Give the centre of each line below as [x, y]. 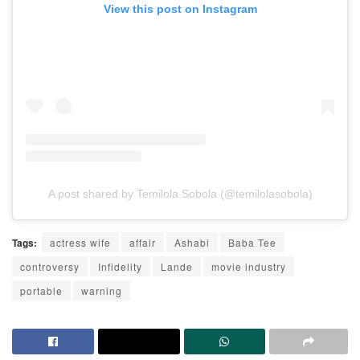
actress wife [80, 243]
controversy [50, 267]
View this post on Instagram [180, 8]
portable [41, 291]
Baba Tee [252, 243]
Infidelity [120, 267]
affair [143, 243]
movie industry [249, 267]
